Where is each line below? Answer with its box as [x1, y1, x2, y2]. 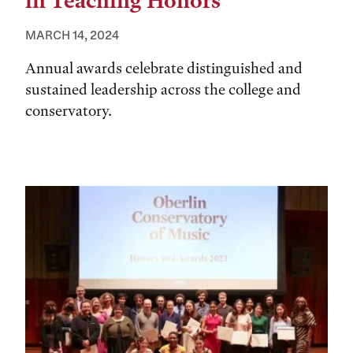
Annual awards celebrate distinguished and [25, 59, 303, 78]
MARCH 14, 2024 [25, 28, 119, 43]
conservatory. [25, 102, 112, 121]
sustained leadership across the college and [25, 80, 301, 99]
